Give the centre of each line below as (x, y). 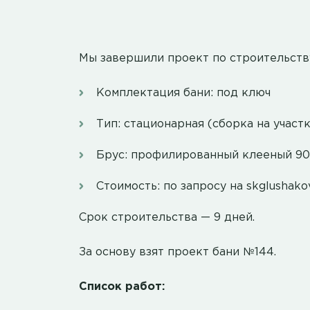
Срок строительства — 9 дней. (167, 218)
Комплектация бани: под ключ (183, 93)
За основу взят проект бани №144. (177, 253)
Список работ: (122, 287)
